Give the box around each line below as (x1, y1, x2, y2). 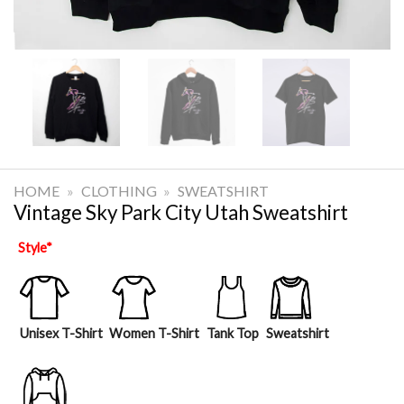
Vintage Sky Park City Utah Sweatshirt (14, 199, 348, 225)
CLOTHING (80, 181, 157, 199)
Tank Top (206, 325, 259, 341)
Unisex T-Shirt (19, 325, 103, 341)
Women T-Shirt (109, 325, 200, 341)
